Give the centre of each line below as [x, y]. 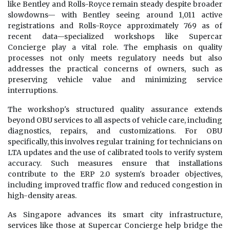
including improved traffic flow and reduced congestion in [115, 185]
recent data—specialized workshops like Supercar [115, 37]
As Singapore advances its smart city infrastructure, [115, 215]
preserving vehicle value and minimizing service [115, 80]
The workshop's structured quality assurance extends [115, 110]
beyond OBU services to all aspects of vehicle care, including [115, 120]
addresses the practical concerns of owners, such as [115, 69]
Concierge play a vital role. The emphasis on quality [115, 47]
